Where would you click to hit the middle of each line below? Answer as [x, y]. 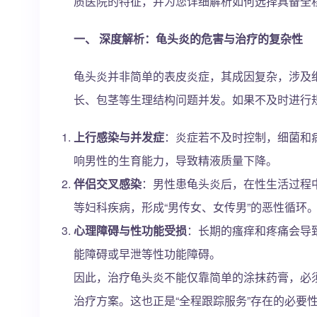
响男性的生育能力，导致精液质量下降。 [175, 160]
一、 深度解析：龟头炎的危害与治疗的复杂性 [188, 39]
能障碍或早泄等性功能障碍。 [147, 254]
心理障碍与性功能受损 [130, 230]
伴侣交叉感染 [108, 184]
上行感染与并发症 [119, 137]
